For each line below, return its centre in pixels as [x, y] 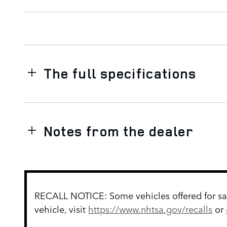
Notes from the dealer [119, 131]
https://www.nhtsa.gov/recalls [150, 209]
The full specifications [120, 73]
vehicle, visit [61, 209]
